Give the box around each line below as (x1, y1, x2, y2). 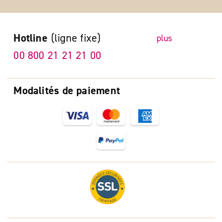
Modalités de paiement (13, 83, 120, 98)
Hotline (13, 31, 48, 46)
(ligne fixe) (51, 31, 101, 46)
